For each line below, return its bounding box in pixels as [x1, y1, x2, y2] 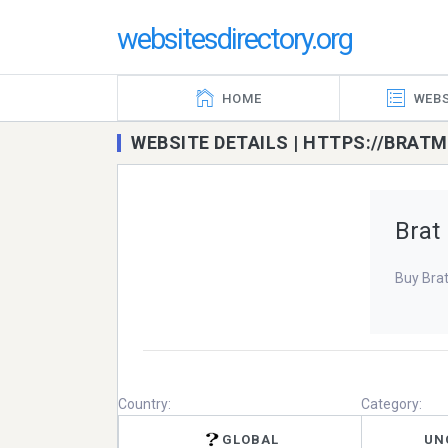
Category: [361, 395, 423, 412]
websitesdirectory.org [117, 21, 352, 56]
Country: [118, 395, 171, 412]
